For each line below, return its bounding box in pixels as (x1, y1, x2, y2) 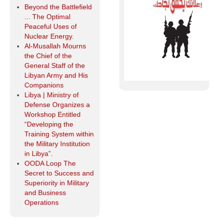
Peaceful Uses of (24, 22, 77, 31)
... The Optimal (24, 13, 70, 21)
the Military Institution (24, 140, 90, 148)
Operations (24, 198, 59, 207)
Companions (24, 81, 64, 89)
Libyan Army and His (24, 71, 88, 80)
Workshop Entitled (24, 110, 81, 119)
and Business (24, 189, 66, 197)
